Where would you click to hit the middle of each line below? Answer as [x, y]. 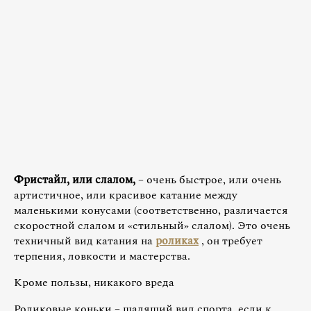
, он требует [230, 241]
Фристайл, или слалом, [75, 179]
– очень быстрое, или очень [208, 179]
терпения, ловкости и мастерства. [102, 256]
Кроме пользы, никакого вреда [94, 282]
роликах [177, 241]
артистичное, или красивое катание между [126, 195]
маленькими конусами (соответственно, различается [151, 210]
